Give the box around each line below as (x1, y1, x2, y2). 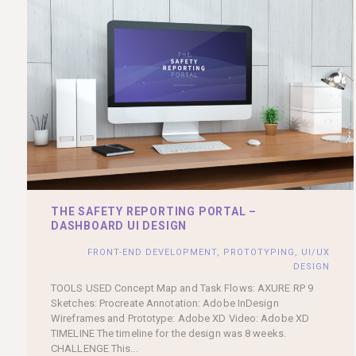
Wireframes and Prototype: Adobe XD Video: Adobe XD (51, 311, 310, 324)
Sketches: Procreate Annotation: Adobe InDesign (51, 296, 279, 309)
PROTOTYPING (223, 246, 295, 257)
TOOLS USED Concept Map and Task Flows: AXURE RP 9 (51, 281, 313, 294)
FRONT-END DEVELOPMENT (87, 246, 217, 257)
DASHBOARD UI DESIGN (51, 219, 188, 232)
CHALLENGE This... (51, 342, 138, 354)
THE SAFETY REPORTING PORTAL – (51, 204, 257, 218)
